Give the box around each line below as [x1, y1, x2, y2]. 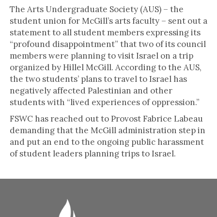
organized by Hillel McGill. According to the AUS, [10, 62, 201, 73]
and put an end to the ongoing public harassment [10, 137, 204, 147]
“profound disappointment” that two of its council [10, 39, 206, 49]
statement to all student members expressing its [10, 27, 201, 38]
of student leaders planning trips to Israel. [10, 148, 176, 159]
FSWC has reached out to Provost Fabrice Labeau [10, 113, 203, 124]
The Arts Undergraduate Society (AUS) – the [10, 4, 184, 15]
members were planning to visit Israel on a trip [10, 50, 193, 61]
